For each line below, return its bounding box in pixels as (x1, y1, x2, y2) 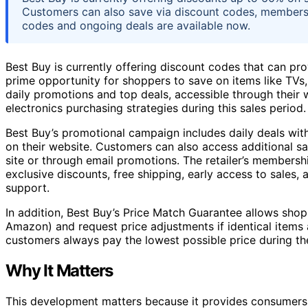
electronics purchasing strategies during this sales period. (5, 100, 306, 115)
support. (5, 180, 49, 195)
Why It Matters (5, 260, 113, 280)
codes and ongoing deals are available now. (22, 18, 250, 32)
